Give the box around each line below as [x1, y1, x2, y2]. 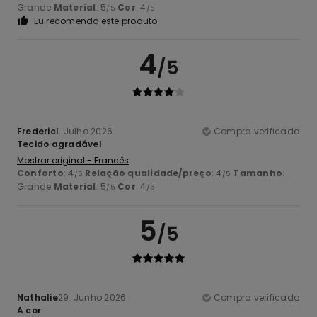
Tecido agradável [17, 137, 102, 150]
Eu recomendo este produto [33, 14, 158, 27]
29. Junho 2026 [57, 291, 127, 304]
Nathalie [17, 291, 58, 304]
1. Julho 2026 [55, 125, 113, 137]
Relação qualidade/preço [85, 166, 212, 179]
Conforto [17, 166, 64, 179]
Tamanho [233, 166, 283, 179]
